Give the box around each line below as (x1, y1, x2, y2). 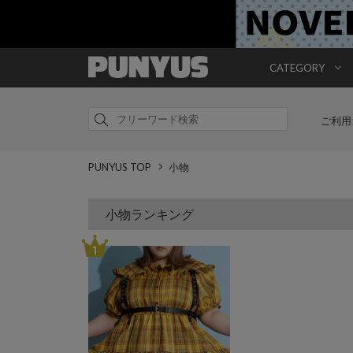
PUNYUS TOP (88, 161, 151, 174)
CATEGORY (269, 61, 325, 74)
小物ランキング (106, 206, 195, 222)
